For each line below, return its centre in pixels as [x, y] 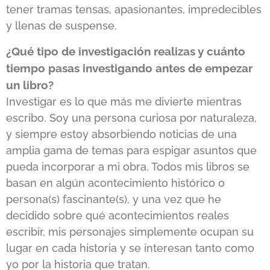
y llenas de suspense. [61, 26]
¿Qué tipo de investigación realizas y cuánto [126, 51]
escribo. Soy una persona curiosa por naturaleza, [131, 118]
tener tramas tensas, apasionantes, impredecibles [134, 10]
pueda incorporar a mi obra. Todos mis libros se [128, 166]
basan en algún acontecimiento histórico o [115, 183]
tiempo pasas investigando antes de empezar [129, 68]
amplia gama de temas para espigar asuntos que [131, 150]
